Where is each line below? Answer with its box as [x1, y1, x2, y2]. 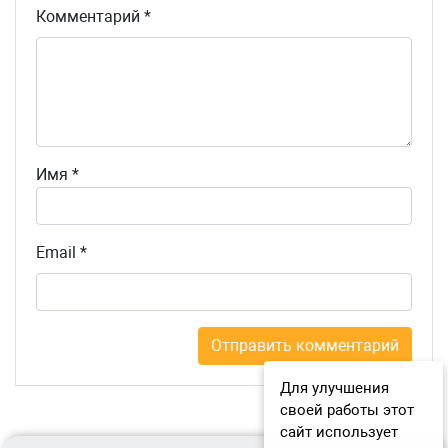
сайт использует [279, 423, 398, 441]
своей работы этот [279, 401, 414, 419]
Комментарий [36, 7, 144, 27]
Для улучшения [279, 379, 389, 397]
